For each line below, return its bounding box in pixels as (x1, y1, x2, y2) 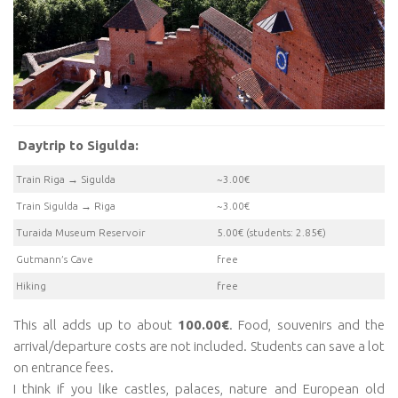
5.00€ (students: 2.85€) (217, 226, 326, 238)
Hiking (16, 279, 46, 291)
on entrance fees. (13, 360, 114, 376)
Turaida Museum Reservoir (16, 226, 146, 238)
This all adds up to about (13, 317, 179, 333)
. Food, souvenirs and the (229, 317, 386, 333)
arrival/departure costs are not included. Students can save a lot (13, 338, 385, 354)
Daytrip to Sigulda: (18, 137, 139, 153)
